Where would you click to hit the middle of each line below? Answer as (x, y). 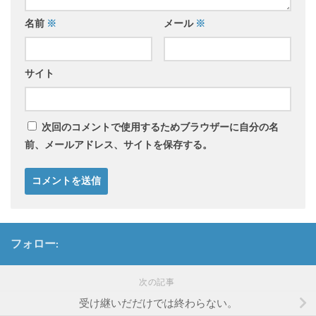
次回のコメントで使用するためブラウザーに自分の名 (160, 128)
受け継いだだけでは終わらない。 (158, 304)
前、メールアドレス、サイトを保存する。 (119, 145)
